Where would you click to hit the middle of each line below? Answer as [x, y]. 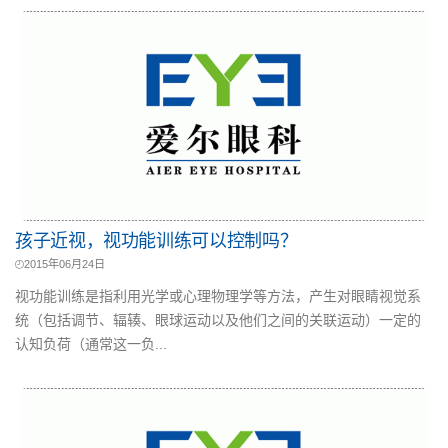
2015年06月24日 [64, 264]
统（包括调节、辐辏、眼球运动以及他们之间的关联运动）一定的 [218, 320]
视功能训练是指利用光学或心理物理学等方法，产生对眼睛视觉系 [218, 296]
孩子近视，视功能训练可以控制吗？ [156, 241]
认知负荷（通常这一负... [91, 344]
